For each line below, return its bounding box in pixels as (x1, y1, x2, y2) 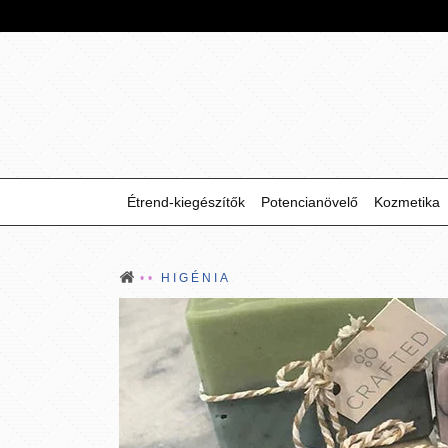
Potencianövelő (261, 194, 358, 210)
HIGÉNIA (161, 271, 231, 285)
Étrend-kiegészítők (127, 194, 245, 210)
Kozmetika (374, 194, 440, 210)
